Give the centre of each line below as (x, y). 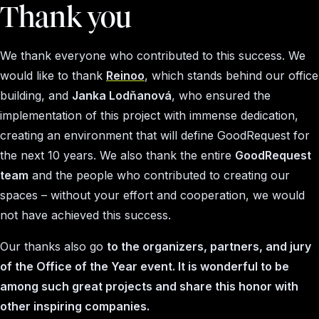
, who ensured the (221, 95)
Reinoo (125, 75)
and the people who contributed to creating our (159, 175)
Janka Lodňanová (122, 95)
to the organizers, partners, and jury (209, 246)
